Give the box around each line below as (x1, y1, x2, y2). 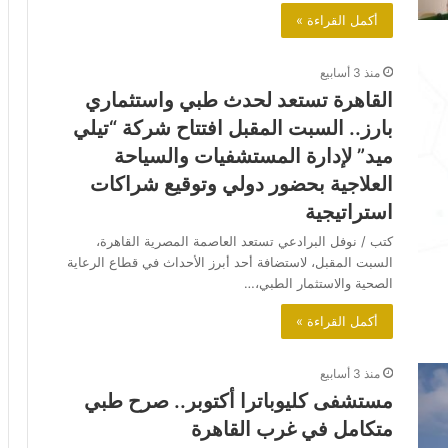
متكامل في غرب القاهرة (191, 417, 393, 442)
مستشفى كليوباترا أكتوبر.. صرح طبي (84, 389, 393, 414)
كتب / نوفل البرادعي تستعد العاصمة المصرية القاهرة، (96, 233, 393, 250)
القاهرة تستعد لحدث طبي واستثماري (85, 88, 393, 113)
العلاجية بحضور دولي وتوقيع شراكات (90, 172, 393, 197)
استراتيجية (305, 200, 393, 225)
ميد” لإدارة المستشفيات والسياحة (114, 144, 393, 169)
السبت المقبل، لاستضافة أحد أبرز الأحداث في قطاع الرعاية (67, 254, 393, 271)
